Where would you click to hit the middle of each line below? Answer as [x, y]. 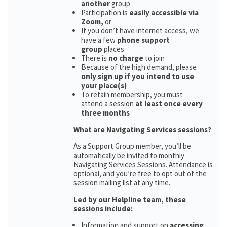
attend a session [108, 104]
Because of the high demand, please [139, 67]
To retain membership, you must [132, 94]
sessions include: [103, 209]
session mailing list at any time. [122, 183]
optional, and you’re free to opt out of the [140, 174]
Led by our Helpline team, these [130, 199]
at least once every [169, 104]
